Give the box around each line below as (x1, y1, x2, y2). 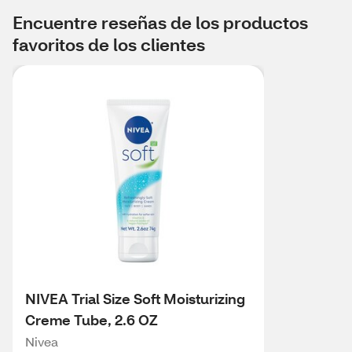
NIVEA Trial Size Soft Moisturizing (25, 289, 245, 308)
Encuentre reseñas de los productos (13, 11, 308, 34)
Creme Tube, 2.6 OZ (25, 310, 158, 329)
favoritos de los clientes (13, 33, 205, 56)
